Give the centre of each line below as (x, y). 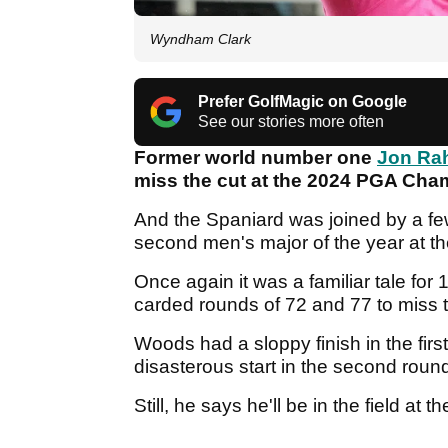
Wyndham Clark (200, 39)
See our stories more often (291, 122)
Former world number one (255, 158)
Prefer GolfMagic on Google (302, 102)
